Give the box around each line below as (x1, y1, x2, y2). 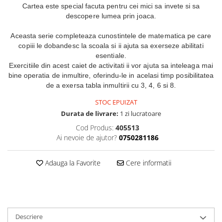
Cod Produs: (75, 122, 113, 132)
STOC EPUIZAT (94, 97, 137, 107)
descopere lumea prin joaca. (66, 11, 156, 20)
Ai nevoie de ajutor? (56, 132, 117, 142)
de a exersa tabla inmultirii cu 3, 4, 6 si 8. (46, 81, 176, 89)
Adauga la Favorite (43, 158, 101, 167)
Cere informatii (123, 158, 171, 167)
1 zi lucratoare (118, 109, 161, 118)
